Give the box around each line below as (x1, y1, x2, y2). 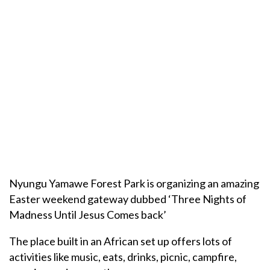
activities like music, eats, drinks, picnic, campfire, (9, 250, 237, 264)
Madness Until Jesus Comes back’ (9, 208, 166, 222)
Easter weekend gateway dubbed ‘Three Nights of (9, 192, 246, 206)
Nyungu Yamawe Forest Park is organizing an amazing (9, 177, 259, 190)
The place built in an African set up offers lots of (9, 234, 232, 248)
